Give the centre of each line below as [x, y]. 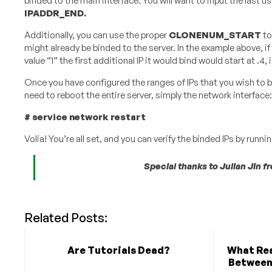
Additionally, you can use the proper [96, 35]
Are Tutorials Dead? [119, 250]
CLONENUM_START [215, 35]
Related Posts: [66, 218]
